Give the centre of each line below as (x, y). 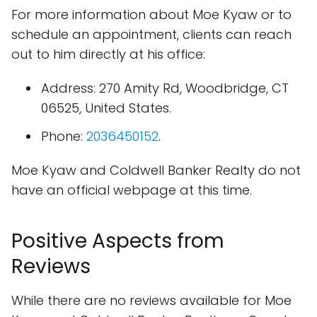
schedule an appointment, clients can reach (151, 34)
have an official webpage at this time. (132, 190)
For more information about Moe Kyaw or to (151, 15)
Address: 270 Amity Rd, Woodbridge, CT (165, 88)
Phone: (64, 136)
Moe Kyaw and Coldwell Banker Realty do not (156, 170)
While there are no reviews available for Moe (151, 300)
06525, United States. (106, 108)
